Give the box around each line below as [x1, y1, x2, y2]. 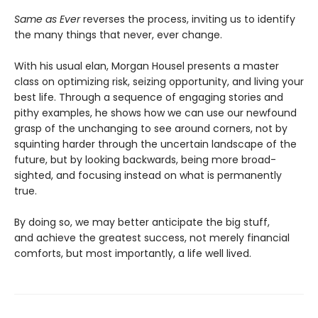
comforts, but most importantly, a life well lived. [14, 246, 251, 261]
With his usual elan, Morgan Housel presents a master [14, 59, 279, 74]
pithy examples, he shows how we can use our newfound [14, 106, 297, 121]
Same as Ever [14, 12, 80, 27]
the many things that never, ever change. [14, 28, 222, 43]
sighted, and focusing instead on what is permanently [14, 168, 282, 183]
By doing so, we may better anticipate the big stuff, [14, 215, 270, 230]
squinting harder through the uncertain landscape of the [14, 137, 297, 152]
